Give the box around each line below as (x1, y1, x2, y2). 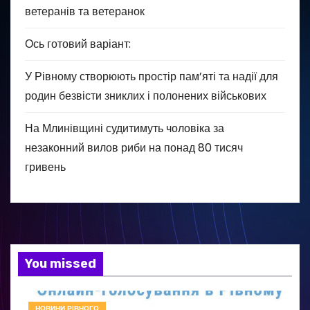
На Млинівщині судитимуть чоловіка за (25, 120, 224, 137)
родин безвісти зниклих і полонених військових (25, 88, 266, 104)
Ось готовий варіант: (25, 36, 131, 53)
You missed (25, 256, 96, 272)
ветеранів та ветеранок (25, 3, 145, 20)
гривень (25, 159, 66, 176)
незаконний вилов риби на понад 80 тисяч (25, 140, 243, 156)
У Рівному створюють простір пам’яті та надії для (25, 69, 278, 85)
